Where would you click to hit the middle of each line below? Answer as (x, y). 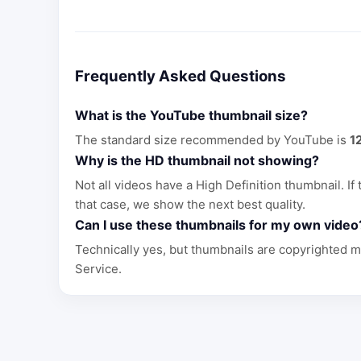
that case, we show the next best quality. (190, 204)
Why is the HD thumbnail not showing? (197, 160)
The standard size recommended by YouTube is (212, 139)
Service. (98, 268)
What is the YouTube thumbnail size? (191, 115)
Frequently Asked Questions (180, 76)
